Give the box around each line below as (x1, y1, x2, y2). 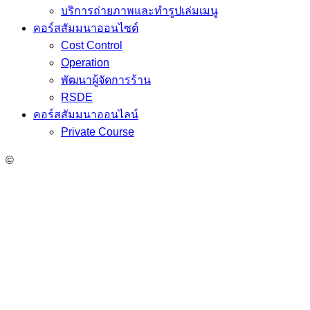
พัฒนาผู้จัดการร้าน (61, 74, 151, 86)
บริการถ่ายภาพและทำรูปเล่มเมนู (61, 5, 218, 17)
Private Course (61, 126, 134, 138)
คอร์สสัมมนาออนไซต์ (33, 22, 138, 35)
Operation (61, 57, 109, 69)
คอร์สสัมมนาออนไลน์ (33, 109, 138, 121)
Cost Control (61, 39, 122, 52)
